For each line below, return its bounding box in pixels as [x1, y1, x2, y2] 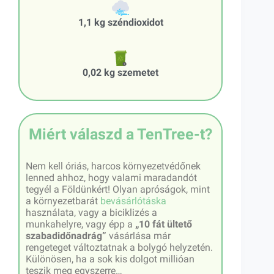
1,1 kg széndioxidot [78, 16, 163, 28]
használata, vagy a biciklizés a [26, 206, 157, 218]
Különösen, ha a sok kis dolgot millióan [26, 253, 194, 265]
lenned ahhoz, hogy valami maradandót [26, 171, 197, 183]
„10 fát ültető [135, 218, 192, 230]
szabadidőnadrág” [26, 229, 106, 242]
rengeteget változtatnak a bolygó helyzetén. [26, 241, 213, 253]
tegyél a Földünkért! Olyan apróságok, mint [26, 183, 210, 195]
